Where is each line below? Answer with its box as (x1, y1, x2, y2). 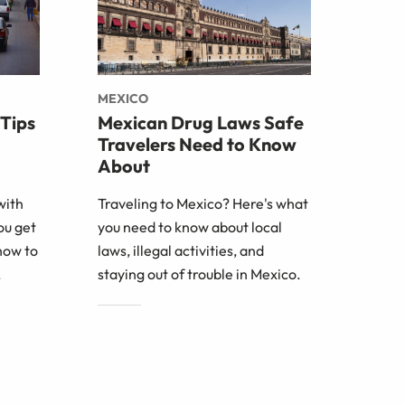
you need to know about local (98, 218, 282, 237)
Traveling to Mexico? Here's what (98, 194, 308, 213)
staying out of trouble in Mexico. (98, 265, 301, 284)
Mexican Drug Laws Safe (98, 111, 304, 135)
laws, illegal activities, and (98, 241, 264, 260)
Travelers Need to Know (98, 133, 297, 156)
